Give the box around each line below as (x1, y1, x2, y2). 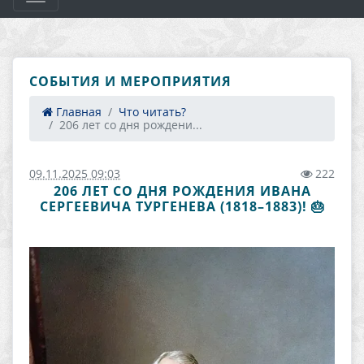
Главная (53, 104, 102, 119)
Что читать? (119, 104, 186, 119)
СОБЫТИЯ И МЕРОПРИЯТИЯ (29, 72, 232, 90)
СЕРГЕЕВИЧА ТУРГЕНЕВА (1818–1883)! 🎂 (39, 197, 325, 215)
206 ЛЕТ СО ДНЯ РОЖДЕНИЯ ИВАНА (53, 182, 311, 200)
